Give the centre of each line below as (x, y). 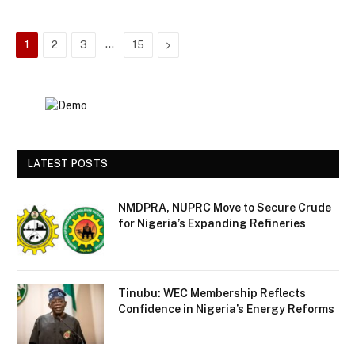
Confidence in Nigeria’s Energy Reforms (226, 309)
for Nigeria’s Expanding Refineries (212, 224)
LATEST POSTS (68, 164)
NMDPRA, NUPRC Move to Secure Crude (225, 208)
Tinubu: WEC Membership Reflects (212, 294)
